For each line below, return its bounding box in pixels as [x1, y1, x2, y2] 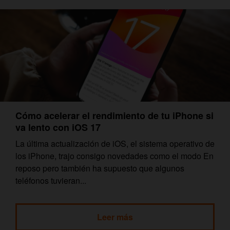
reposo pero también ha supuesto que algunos [15, 162, 184, 174]
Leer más [97, 210, 133, 223]
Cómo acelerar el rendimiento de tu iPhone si [15, 108, 214, 122]
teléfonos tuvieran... [15, 174, 86, 186]
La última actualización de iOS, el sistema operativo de [15, 137, 215, 149]
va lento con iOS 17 [15, 120, 101, 134]
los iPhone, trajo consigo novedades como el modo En [15, 149, 214, 162]
